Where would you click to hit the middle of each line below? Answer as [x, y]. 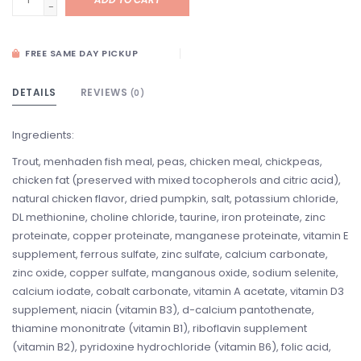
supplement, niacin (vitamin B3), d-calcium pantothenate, [163, 310]
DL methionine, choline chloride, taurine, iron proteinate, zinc [169, 218]
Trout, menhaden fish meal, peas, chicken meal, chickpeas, [167, 162]
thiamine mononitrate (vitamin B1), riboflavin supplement [160, 329]
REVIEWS [105, 93]
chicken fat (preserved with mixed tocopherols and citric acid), [176, 180]
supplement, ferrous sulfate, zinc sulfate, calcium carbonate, [170, 255]
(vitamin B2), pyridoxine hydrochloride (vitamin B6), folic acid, [172, 347]
